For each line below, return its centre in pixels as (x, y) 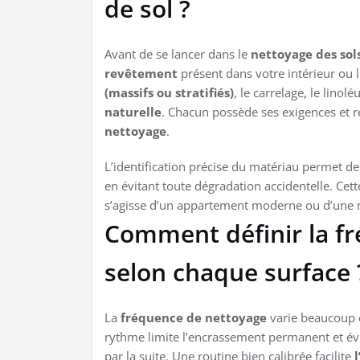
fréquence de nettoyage (194, 317)
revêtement (141, 73)
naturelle (133, 111)
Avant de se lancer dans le (178, 53)
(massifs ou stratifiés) (169, 92)
